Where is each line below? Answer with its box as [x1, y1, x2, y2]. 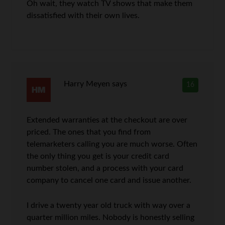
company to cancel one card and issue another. [27, 176, 192, 184]
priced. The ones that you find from [27, 128, 151, 136]
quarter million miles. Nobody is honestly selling [27, 213, 195, 221]
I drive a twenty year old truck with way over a [27, 201, 191, 209]
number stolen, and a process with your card [27, 164, 184, 172]
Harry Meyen [63, 79, 110, 88]
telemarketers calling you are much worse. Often [27, 140, 198, 148]
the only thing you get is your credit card [27, 152, 170, 160]
